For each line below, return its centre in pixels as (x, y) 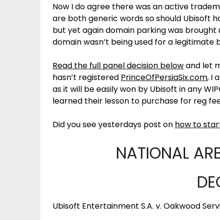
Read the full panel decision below (118, 66)
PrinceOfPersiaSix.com (164, 77)
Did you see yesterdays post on (114, 124)
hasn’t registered (87, 77)
